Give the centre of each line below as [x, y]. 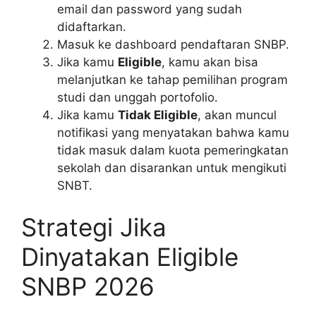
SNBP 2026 [88, 287]
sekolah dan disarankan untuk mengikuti [172, 168]
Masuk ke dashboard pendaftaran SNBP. [173, 44]
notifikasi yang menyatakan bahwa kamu [173, 132]
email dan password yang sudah [150, 9]
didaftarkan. [92, 26]
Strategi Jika [94, 227]
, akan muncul [237, 115]
